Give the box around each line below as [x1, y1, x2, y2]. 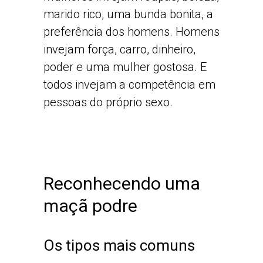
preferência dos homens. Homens [43, 25, 220, 39]
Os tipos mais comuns [43, 237, 195, 255]
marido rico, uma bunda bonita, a [43, 7, 213, 22]
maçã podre [43, 195, 137, 216]
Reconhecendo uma [43, 173, 200, 194]
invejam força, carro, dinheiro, [43, 42, 195, 57]
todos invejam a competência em [43, 77, 215, 92]
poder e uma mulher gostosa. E [43, 60, 207, 75]
